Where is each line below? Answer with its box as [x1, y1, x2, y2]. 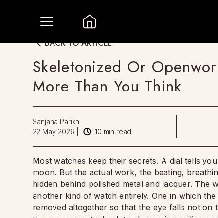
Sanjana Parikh [33, 117, 80, 126]
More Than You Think [33, 75, 182, 97]
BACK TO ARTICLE [45, 37, 112, 49]
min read [102, 127, 132, 136]
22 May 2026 [33, 127, 75, 136]
